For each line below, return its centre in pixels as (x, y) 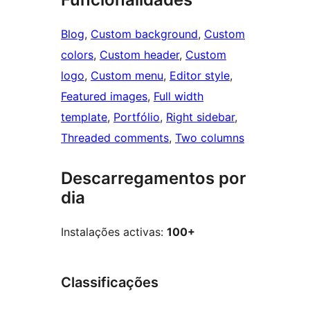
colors (77, 55)
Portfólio (137, 117)
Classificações (110, 283)
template (84, 117)
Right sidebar (200, 117)
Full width (179, 97)
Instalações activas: (114, 232)
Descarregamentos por (154, 179)
